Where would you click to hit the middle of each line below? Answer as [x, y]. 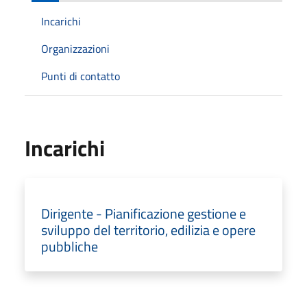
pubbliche [70, 246]
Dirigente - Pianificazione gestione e [144, 213]
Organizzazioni [75, 49]
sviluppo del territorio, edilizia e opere [148, 230]
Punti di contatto [81, 76]
